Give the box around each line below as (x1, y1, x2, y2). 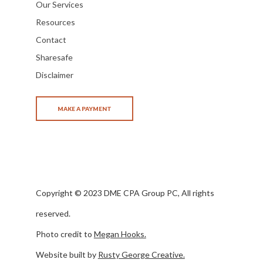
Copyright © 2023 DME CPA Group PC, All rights (35, 188, 214, 198)
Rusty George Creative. (97, 249, 185, 259)
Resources (35, 17, 75, 27)
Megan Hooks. (93, 229, 146, 239)
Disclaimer (35, 70, 73, 80)
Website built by (35, 249, 98, 259)
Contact (35, 35, 66, 45)
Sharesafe (35, 52, 73, 62)
